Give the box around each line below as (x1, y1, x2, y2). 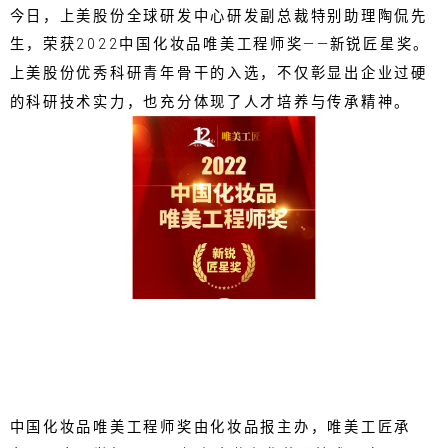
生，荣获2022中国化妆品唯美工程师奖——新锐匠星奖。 (9, 36, 431, 53)
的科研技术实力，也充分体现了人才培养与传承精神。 (9, 93, 411, 111)
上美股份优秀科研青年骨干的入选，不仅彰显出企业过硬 (9, 64, 428, 82)
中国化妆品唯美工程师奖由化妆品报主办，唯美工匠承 (9, 418, 411, 436)
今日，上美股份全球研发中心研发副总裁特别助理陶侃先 (9, 7, 428, 25)
